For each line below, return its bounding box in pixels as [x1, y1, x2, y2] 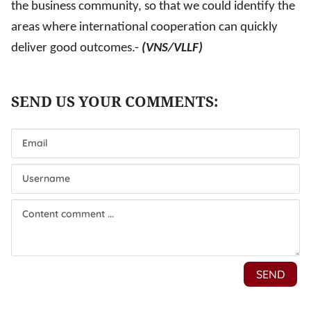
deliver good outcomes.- [11, 42, 142, 55]
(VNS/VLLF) [142, 42, 203, 55]
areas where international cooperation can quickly [11, 21, 278, 34]
